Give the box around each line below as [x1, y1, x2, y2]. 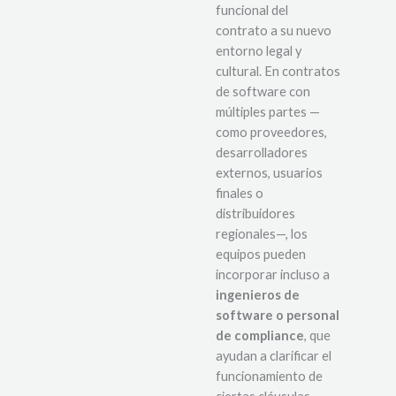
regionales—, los [216, 225, 308, 241]
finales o [216, 185, 263, 201]
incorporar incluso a [216, 266, 330, 282]
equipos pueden [216, 246, 306, 262]
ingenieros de [216, 286, 300, 302]
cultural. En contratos [216, 63, 340, 79]
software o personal [216, 307, 339, 323]
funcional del [216, 2, 288, 18]
